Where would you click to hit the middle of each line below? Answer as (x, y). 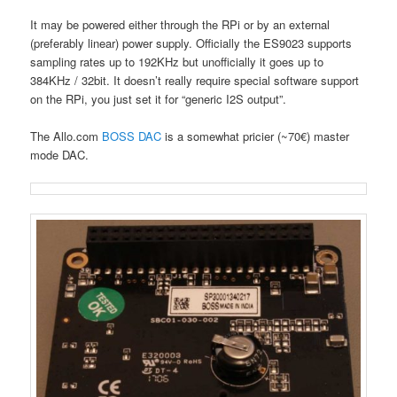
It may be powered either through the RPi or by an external (180, 24)
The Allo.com (66, 136)
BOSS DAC (132, 136)
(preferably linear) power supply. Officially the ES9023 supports (191, 43)
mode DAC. (60, 155)
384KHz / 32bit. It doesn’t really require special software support (195, 80)
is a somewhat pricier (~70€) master (256, 136)
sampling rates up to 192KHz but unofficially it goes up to (177, 61)
